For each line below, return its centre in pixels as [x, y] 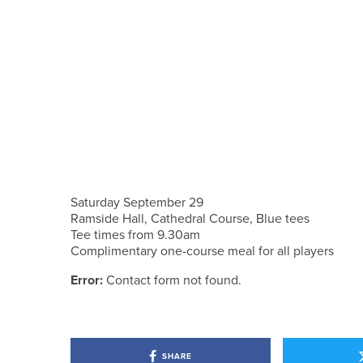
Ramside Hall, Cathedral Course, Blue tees [190, 219]
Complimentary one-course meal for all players [202, 251]
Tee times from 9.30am [135, 235]
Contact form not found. [172, 280]
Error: [87, 280]
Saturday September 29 [137, 203]
